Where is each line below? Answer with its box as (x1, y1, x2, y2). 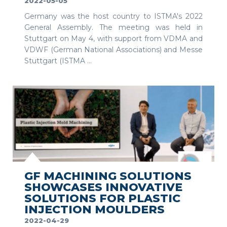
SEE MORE (175, 147, 208, 155)
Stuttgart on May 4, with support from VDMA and (24, 34, 203, 44)
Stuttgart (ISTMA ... (24, 56, 92, 66)
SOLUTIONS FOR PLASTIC (24, 192, 180, 206)
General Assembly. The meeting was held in (24, 23, 203, 32)
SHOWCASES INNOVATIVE (24, 180, 182, 195)
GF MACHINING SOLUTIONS (24, 169, 192, 183)
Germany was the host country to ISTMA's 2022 (24, 12, 203, 21)
